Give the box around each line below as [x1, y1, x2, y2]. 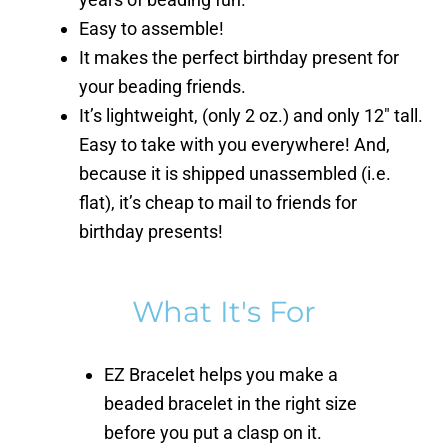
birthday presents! [79, 220, 223, 242]
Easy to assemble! [79, 17, 224, 39]
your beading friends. [79, 75, 246, 97]
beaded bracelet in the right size [104, 392, 357, 414]
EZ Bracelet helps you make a [104, 363, 338, 385]
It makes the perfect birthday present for [79, 46, 399, 68]
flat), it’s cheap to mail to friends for [79, 191, 357, 213]
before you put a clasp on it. [104, 421, 322, 443]
